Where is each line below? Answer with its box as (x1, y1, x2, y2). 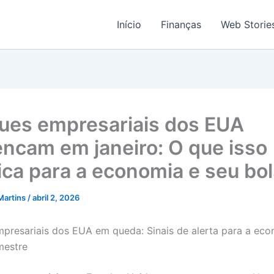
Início (117, 18, 141, 31)
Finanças (161, 18, 201, 31)
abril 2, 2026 (32, 193, 80, 202)
